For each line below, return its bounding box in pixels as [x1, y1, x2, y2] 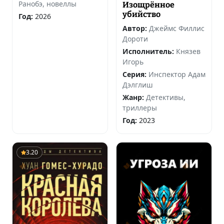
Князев [176, 46, 200, 56]
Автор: [122, 23, 147, 33]
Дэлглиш [122, 80, 153, 90]
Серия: [122, 69, 146, 79]
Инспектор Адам [148, 69, 205, 79]
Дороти [122, 34, 148, 44]
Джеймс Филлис [149, 23, 204, 33]
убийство [122, 9, 160, 19]
